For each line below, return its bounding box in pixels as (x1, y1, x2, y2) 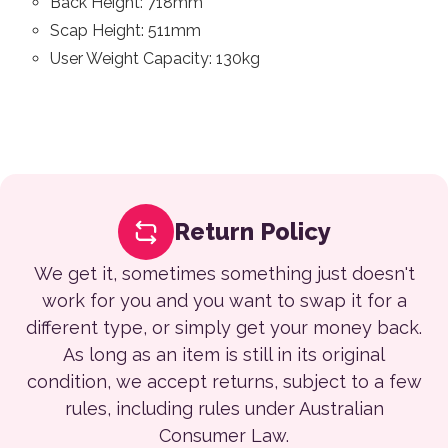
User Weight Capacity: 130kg (50, 49, 261, 68)
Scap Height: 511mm (50, 21, 202, 40)
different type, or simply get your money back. (26, 317, 422, 338)
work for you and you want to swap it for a (41, 290, 407, 311)
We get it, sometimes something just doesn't (33, 263, 415, 284)
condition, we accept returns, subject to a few (26, 371, 422, 392)
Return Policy (173, 217, 331, 246)
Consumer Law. (159, 425, 289, 446)
